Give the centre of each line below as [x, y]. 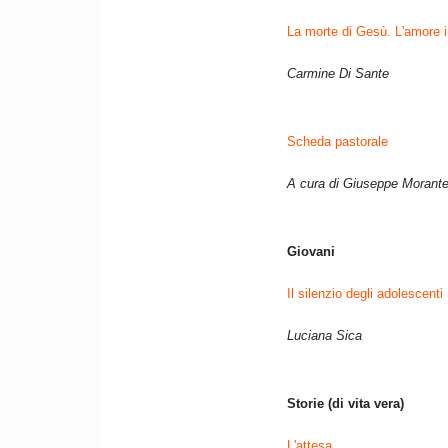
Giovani [311, 252]
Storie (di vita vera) [345, 404]
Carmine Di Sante [338, 74]
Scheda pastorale [337, 142]
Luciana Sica [324, 336]
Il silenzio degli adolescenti [365, 294]
